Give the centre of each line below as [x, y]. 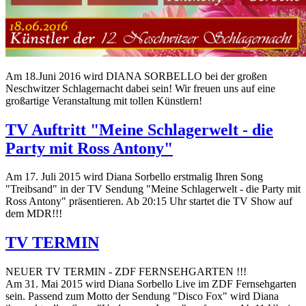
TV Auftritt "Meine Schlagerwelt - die [139, 129]
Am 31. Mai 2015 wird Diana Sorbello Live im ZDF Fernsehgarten [151, 284]
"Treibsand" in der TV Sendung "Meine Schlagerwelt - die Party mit [153, 189]
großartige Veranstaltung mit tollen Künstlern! [104, 100]
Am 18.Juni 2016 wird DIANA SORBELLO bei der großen [136, 76]
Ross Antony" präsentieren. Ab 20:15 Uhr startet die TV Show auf [149, 201]
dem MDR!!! [34, 214]
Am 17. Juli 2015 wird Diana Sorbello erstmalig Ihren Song [134, 177]
